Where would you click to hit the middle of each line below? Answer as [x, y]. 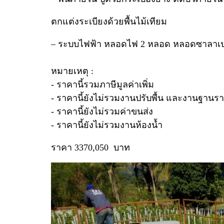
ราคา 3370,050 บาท [90, 147]
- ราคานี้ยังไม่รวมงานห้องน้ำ [107, 125]
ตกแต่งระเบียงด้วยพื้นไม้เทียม [109, 21]
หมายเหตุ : [72, 71]
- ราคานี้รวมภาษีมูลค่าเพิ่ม [102, 84]
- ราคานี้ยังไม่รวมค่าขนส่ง [102, 111]
